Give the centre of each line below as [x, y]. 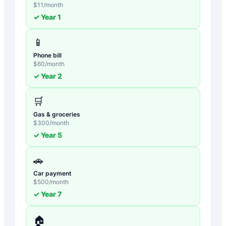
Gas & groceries [57, 114]
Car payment [52, 173]
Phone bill [47, 55]
